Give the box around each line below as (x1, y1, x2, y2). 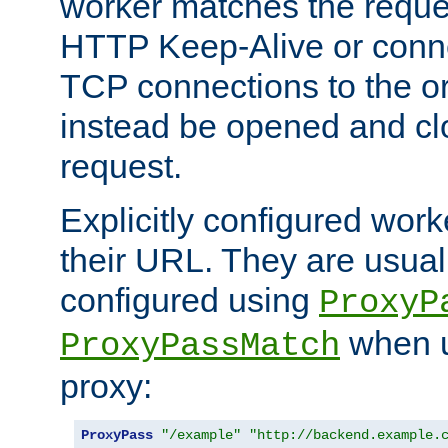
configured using (60, 280, 319, 319)
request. (60, 146, 182, 185)
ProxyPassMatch (60, 326, 340, 365)
